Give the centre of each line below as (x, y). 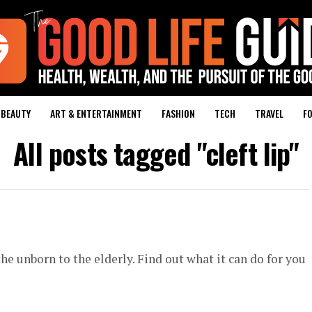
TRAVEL (269, 113)
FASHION (178, 113)
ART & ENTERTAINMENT (96, 113)
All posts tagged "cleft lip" (156, 153)
